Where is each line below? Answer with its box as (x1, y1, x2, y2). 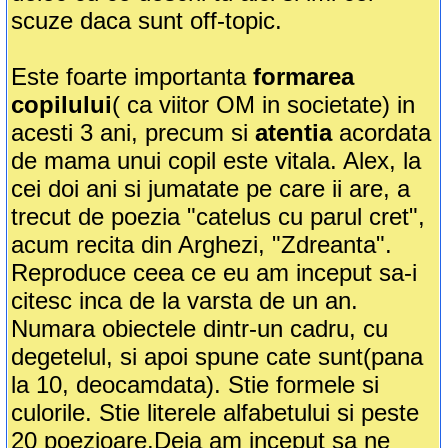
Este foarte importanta (11, 63, 254, 91)
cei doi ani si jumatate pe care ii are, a (11, 175, 411, 203)
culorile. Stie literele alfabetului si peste (11, 399, 420, 427)
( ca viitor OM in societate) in (112, 91, 416, 119)
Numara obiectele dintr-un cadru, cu (11, 315, 389, 343)
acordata (332, 119, 432, 147)
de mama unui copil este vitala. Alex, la (11, 147, 422, 175)
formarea (253, 63, 355, 91)
